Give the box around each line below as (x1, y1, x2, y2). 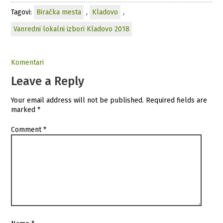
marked (11, 105, 38, 114)
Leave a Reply (11, 74, 85, 88)
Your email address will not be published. (11, 96, 144, 105)
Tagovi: (11, 7, 34, 16)
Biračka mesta (36, 7, 82, 16)
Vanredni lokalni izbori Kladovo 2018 (13, 24, 130, 33)
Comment (11, 125, 44, 134)
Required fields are (146, 96, 208, 105)
